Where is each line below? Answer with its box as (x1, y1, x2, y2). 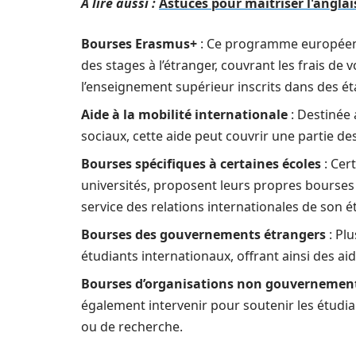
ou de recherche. (81, 318, 183, 335)
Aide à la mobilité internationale (81, 106, 288, 123)
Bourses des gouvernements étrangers (81, 226, 326, 243)
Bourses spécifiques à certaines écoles (81, 155, 321, 172)
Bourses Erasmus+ (81, 35, 197, 52)
